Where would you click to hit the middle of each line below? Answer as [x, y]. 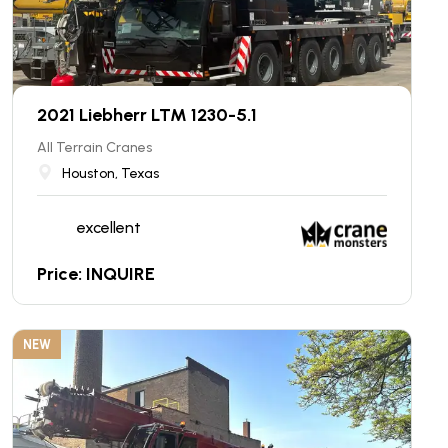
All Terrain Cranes [94, 147]
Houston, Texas [110, 173]
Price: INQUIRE [96, 274]
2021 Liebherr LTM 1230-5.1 [147, 115]
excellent [109, 227]
